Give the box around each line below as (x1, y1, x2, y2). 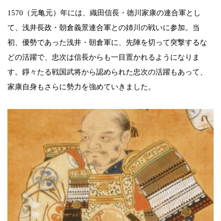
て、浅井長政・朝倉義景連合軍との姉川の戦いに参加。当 (7, 23, 200, 32)
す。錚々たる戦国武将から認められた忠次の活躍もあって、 (7, 68, 207, 76)
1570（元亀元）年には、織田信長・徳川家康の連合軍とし (7, 8, 201, 17)
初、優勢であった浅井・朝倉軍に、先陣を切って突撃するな (7, 38, 207, 46)
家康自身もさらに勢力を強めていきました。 (7, 82, 155, 91)
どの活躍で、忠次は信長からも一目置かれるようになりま (7, 53, 200, 61)
